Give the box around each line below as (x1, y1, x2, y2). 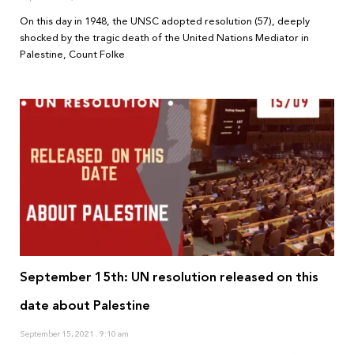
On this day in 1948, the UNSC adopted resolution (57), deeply (20, 13, 310, 31)
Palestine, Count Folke (20, 46, 125, 64)
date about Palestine (20, 294, 150, 318)
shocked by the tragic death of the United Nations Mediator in (20, 29, 309, 47)
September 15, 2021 (20, 326, 96, 342)
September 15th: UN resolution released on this (20, 265, 318, 289)
